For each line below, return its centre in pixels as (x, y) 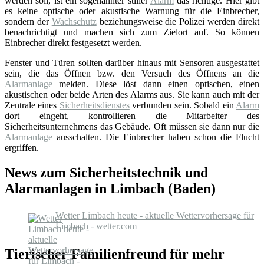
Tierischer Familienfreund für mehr (115, 254)
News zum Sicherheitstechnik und (106, 172)
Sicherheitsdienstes (94, 105)
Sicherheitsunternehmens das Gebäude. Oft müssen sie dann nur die (132, 127)
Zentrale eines (32, 105)
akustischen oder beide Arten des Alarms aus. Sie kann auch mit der (132, 95)
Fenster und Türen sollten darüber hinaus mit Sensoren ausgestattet (132, 63)
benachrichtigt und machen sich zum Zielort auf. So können (132, 32)
